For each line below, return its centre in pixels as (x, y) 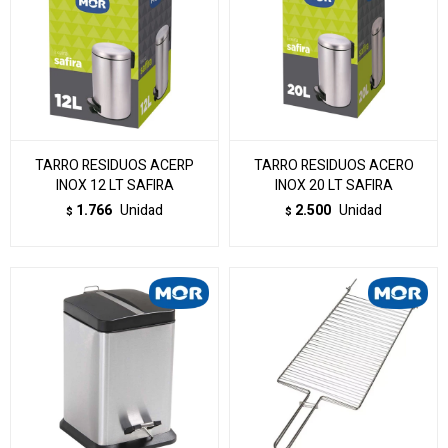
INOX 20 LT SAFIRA (333, 185)
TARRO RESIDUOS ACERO (333, 165)
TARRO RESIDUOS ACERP (114, 165)
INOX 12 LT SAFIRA (114, 185)
